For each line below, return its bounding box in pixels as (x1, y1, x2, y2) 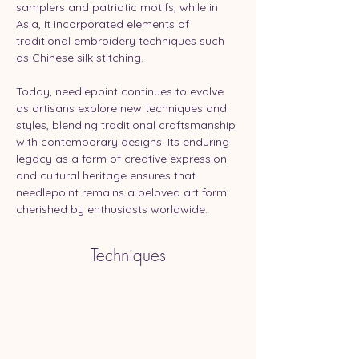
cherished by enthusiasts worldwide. (16, 202, 208, 217)
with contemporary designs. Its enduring (16, 135, 232, 150)
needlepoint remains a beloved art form (16, 185, 230, 200)
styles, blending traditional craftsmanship (16, 118, 239, 133)
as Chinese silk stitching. (16, 50, 143, 66)
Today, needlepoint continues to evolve (16, 84, 227, 99)
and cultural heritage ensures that (16, 168, 199, 184)
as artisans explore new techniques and (16, 101, 230, 116)
